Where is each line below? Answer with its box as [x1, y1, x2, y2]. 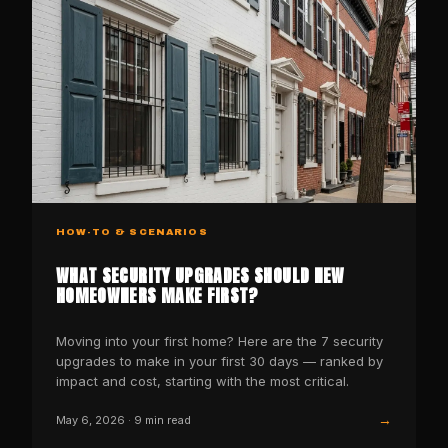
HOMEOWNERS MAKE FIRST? [56, 282, 259, 310]
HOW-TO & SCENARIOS [56, 226, 208, 237]
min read [142, 412, 191, 427]
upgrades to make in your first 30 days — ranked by [56, 353, 383, 370]
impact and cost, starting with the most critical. [56, 373, 349, 390]
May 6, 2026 [56, 412, 125, 427]
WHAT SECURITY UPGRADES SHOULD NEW [56, 262, 345, 290]
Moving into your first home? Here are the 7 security [56, 333, 383, 350]
